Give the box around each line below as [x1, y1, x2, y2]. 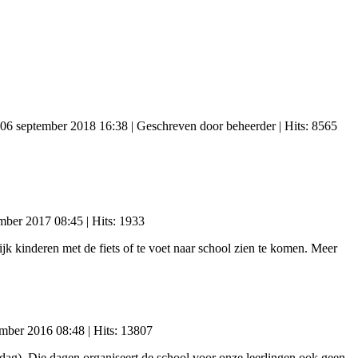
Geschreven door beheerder [137, 119, 276, 133]
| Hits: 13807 [85, 324, 153, 338]
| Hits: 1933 [83, 214, 145, 229]
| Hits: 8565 [276, 119, 337, 133]
